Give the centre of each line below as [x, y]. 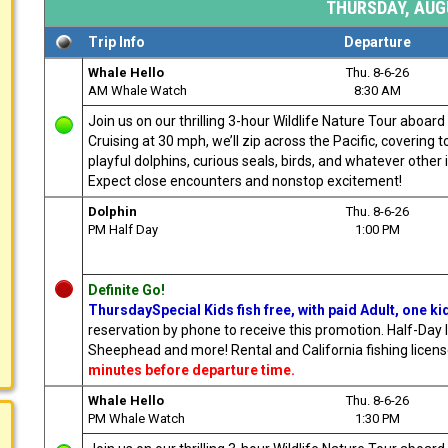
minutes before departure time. [193, 369]
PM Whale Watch [136, 418]
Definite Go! [126, 289]
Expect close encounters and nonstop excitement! [245, 180]
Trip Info [116, 41]
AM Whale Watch [137, 90]
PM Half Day [123, 229]
